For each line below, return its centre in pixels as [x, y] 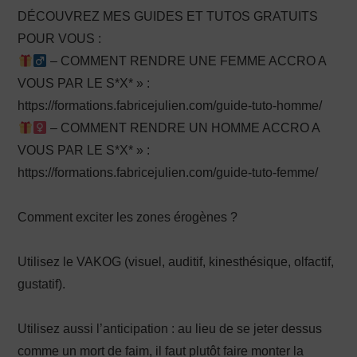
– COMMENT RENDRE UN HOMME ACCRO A [183, 128]
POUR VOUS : [60, 39]
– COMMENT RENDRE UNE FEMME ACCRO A [186, 61]
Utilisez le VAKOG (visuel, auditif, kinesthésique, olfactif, [176, 262]
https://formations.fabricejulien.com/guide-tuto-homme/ [170, 106]
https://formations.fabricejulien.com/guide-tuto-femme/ [168, 173]
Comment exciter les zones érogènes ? [128, 217]
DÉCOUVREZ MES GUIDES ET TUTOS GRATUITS [168, 16]
